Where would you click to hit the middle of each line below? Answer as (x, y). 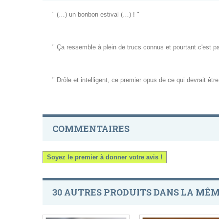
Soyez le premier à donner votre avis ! (105, 157)
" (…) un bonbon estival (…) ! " (98, 15)
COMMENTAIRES (91, 129)
